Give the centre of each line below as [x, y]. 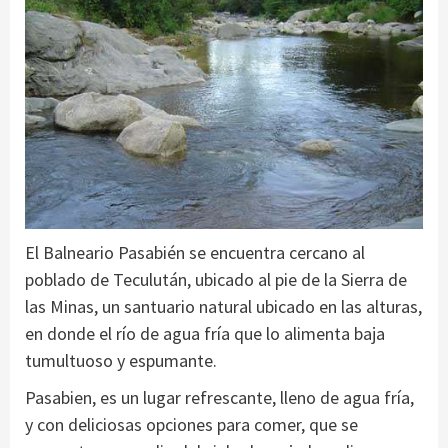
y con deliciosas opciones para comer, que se [191, 424]
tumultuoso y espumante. [121, 360]
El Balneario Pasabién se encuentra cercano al [195, 252]
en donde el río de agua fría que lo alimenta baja [205, 333]
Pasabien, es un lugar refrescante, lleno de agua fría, [219, 397]
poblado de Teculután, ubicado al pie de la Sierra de [216, 279]
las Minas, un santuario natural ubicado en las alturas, [223, 306]
